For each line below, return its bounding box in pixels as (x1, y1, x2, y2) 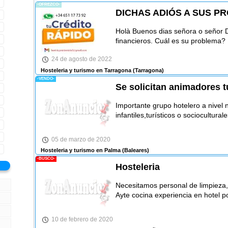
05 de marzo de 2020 (51, 135, 110, 143)
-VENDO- (37, 76, 54, 81)
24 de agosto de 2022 (51, 55, 112, 63)
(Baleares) (120, 147, 149, 153)
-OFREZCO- (37, 2, 60, 7)
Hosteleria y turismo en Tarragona (40, 67, 131, 73)
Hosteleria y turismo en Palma (40, 147, 121, 153)
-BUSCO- (37, 156, 55, 161)
